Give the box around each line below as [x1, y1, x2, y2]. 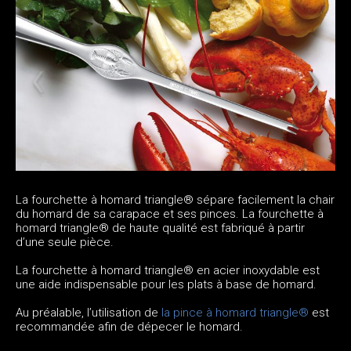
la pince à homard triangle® [161, 305, 312, 320]
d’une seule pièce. [16, 234, 114, 249]
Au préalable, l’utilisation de [16, 305, 161, 320]
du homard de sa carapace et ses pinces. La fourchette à [16, 206, 324, 221]
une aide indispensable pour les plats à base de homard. [16, 277, 317, 291]
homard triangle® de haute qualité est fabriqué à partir [16, 220, 305, 235]
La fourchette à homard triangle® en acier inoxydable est [16, 262, 320, 277]
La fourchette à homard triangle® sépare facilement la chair [16, 192, 335, 207]
